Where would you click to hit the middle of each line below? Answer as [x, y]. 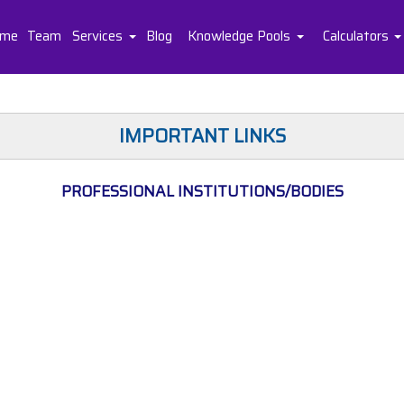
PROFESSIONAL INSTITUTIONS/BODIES [202, 191]
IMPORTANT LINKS [202, 136]
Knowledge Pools [241, 36]
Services [100, 36]
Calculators [358, 36]
